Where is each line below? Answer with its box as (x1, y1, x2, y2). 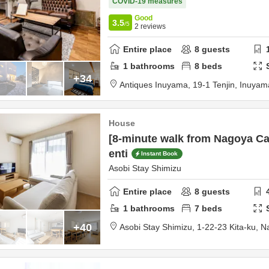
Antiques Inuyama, (119, 80, 193, 89)
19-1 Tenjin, (193, 80, 240, 89)
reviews (139, 22, 166, 31)
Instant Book (141, 150, 178, 157)
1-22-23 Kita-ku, (197, 222, 261, 232)
